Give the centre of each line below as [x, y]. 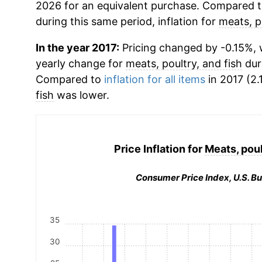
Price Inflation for [160, 149]
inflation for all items [154, 79]
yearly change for [80, 63]
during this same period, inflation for [127, 21]
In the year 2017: [77, 48]
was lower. [81, 95]
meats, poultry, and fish [184, 63]
